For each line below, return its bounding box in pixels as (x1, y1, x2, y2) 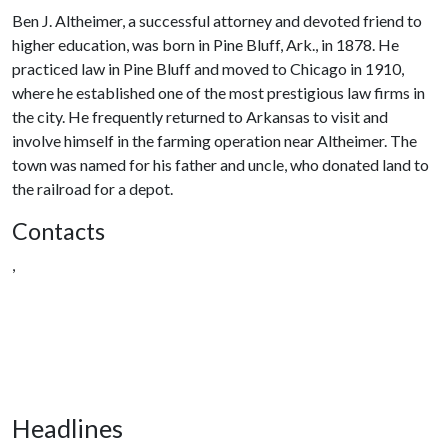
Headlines (12, 413, 123, 443)
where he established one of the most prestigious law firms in (12, 83, 425, 102)
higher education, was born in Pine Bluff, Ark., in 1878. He (12, 35, 399, 54)
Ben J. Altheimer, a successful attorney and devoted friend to (12, 11, 422, 30)
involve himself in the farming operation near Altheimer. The (12, 131, 417, 150)
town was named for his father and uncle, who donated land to (12, 155, 429, 174)
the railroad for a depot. (12, 179, 173, 198)
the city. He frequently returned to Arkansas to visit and (12, 107, 388, 126)
